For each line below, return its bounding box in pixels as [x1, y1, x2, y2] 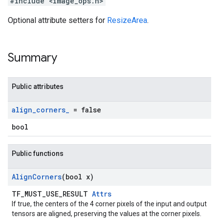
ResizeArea [107, 16, 147, 25]
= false [69, 105, 101, 114]
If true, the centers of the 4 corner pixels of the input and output [12, 200, 207, 208]
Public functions [12, 150, 64, 157]
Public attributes [12, 83, 64, 90]
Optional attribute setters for [8, 16, 107, 25]
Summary [8, 50, 57, 65]
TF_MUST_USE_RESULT [12, 189, 92, 198]
